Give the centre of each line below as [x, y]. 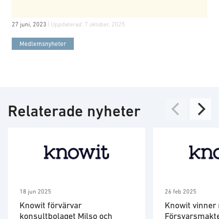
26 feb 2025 [181, 192]
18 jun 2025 [35, 192]
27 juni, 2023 [30, 24]
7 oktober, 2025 [105, 24]
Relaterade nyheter [74, 111]
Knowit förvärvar [51, 206]
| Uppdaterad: [66, 24]
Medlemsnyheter [43, 44]
